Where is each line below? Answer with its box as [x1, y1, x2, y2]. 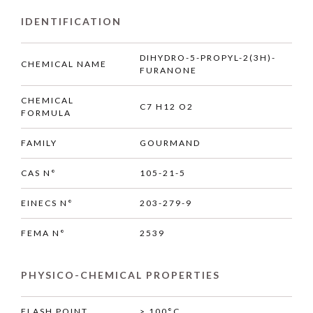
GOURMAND [140, 138, 201, 149]
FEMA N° [21, 228, 66, 239]
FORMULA [21, 108, 71, 119]
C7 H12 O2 [140, 101, 194, 112]
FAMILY [21, 138, 57, 149]
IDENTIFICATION [21, 15, 122, 28]
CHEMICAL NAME [21, 59, 107, 70]
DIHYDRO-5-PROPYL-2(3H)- [140, 52, 276, 64]
